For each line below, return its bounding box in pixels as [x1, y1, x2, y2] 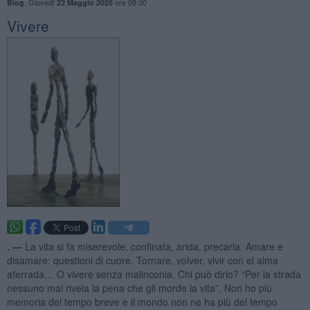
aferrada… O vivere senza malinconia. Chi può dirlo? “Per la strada [6, 266, 301, 281]
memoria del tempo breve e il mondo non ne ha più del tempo [6, 294, 277, 309]
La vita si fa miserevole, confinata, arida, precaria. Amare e [24, 239, 283, 253]
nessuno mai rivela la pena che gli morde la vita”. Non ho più [6, 280, 272, 295]
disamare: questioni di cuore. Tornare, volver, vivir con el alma [6, 253, 278, 267]
